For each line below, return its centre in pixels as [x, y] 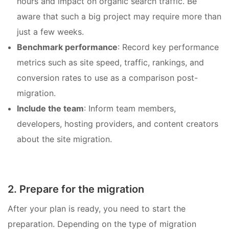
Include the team [50, 108]
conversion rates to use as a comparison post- [107, 77]
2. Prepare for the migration [76, 189]
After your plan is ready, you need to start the [97, 208]
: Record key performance [168, 47]
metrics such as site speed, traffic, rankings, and [110, 62]
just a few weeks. [50, 31]
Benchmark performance [67, 47]
